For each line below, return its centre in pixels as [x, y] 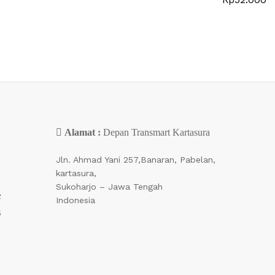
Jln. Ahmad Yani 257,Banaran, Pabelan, [136, 160]
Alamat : [84, 132]
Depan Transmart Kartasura [157, 132]
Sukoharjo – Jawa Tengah [109, 187]
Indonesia [76, 200]
